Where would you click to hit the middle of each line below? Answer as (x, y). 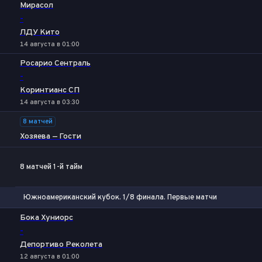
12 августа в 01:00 (50, 257)
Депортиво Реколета (61, 245)
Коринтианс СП (50, 90)
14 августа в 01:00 (50, 44)
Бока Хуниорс (46, 218)
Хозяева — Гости (51, 137)
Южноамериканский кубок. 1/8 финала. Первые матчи (120, 197)
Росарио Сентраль (55, 63)
